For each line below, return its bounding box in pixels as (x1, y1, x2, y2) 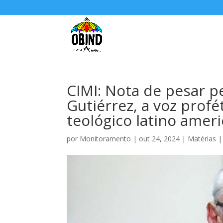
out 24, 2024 (139, 134, 180, 143)
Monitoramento (80, 134, 131, 143)
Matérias (188, 134, 217, 143)
